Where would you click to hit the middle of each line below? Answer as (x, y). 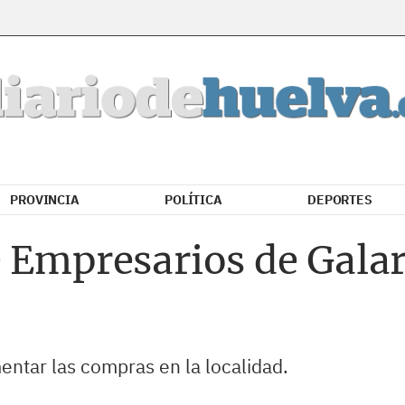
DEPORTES (340, 200)
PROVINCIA (45, 200)
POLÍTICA (193, 200)
